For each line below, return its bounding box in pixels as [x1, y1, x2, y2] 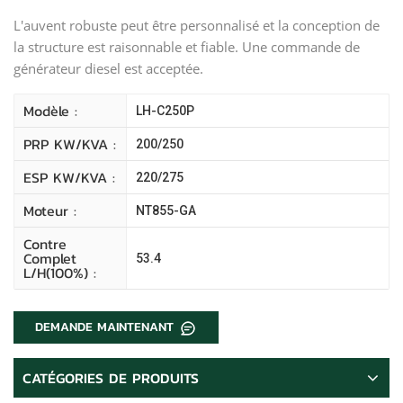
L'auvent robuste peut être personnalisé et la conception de [13, 15, 380, 34]
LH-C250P [135, 103, 194, 118]
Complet [23, 246, 76, 269]
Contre [23, 232, 67, 255]
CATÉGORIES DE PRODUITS [22, 367, 199, 390]
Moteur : [23, 199, 76, 221]
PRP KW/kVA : [23, 132, 116, 155]
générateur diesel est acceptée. [13, 58, 203, 77]
